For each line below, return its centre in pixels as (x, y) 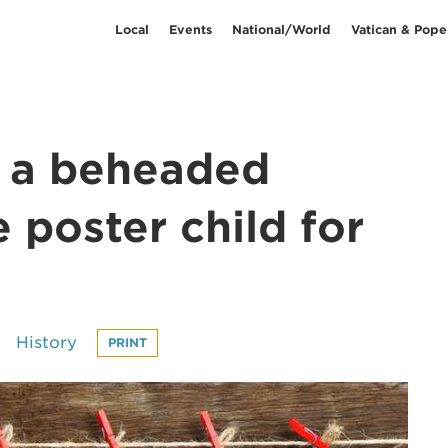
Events (190, 29)
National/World (281, 29)
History (46, 342)
